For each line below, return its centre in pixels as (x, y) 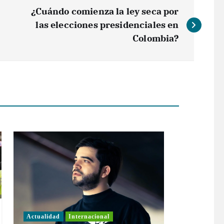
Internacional (89, 217)
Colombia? (156, 38)
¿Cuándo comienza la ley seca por (105, 11)
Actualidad (43, 217)
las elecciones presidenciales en (107, 24)
